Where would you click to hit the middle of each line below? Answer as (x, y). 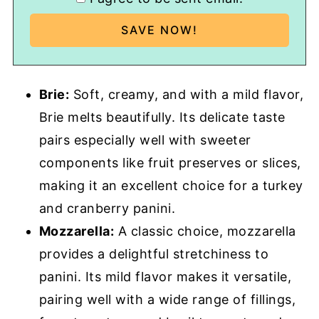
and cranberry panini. (107, 208)
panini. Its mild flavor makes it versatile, (165, 277)
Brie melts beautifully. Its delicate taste (162, 117)
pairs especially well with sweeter (145, 140)
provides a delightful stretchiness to (154, 254)
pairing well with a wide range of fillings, (167, 299)
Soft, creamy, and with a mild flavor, (187, 94)
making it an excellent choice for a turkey (171, 185)
